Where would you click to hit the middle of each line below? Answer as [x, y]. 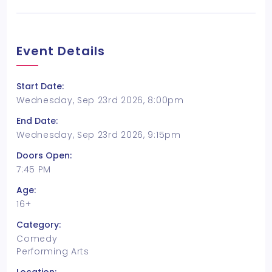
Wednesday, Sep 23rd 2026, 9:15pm [99, 135]
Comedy [37, 239]
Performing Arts [53, 251]
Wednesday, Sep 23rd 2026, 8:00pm [100, 100]
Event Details [61, 51]
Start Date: [40, 86]
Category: [39, 225]
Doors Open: [44, 155]
